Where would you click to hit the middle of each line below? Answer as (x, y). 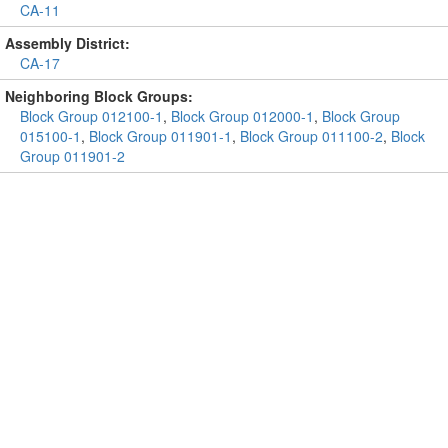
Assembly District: (67, 43)
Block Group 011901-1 (160, 136)
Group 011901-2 (72, 156)
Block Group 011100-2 (311, 136)
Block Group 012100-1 (91, 116)
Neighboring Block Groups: (99, 96)
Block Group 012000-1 (242, 116)
